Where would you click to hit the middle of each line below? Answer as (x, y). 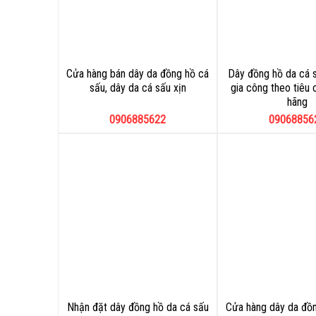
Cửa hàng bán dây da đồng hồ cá (138, 74)
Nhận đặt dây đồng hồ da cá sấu (138, 307)
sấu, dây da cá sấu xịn (138, 88)
